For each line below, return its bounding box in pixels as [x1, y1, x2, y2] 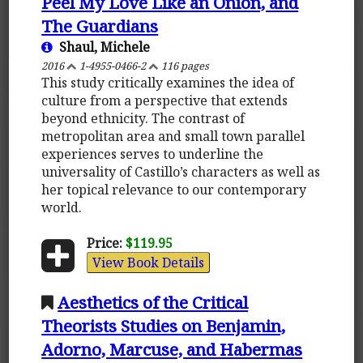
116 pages [159, 58, 210, 73]
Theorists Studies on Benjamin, [41, 314, 286, 337]
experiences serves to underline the [41, 144, 264, 163]
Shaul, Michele [53, 37, 151, 56]
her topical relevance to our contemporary [41, 180, 307, 199]
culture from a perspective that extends [41, 91, 288, 109]
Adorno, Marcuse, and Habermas [41, 337, 303, 361]
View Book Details [92, 253, 204, 271]
